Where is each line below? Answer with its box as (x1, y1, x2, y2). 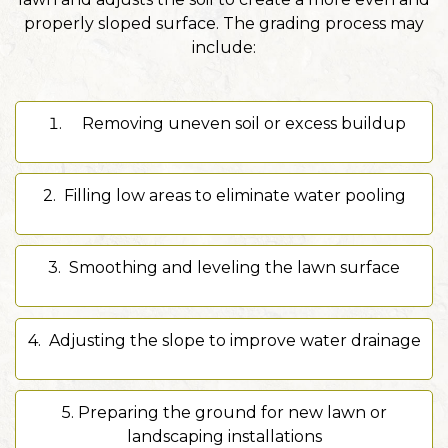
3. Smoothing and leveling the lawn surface (48, 257, 400, 277)
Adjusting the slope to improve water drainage (48, 330, 421, 350)
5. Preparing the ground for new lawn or (61, 402, 387, 422)
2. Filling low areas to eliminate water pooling (42, 185, 406, 205)
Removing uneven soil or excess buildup (82, 113, 406, 133)
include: (192, 37, 256, 57)
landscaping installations (126, 426, 322, 446)
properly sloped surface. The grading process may (24, 13, 424, 33)
